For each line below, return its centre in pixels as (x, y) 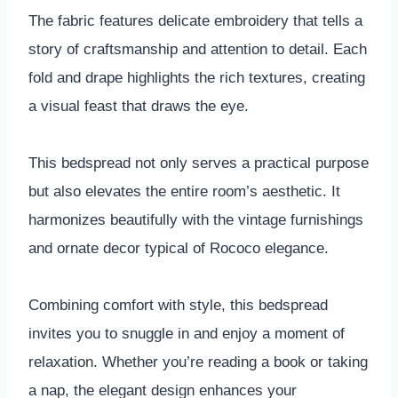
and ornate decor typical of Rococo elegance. (179, 248)
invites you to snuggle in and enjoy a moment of (187, 333)
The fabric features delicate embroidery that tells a (195, 20)
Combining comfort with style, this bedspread (178, 305)
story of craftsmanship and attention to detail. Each (198, 49)
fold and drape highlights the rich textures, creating (197, 77)
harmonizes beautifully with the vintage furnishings (196, 219)
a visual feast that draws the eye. (139, 106)
